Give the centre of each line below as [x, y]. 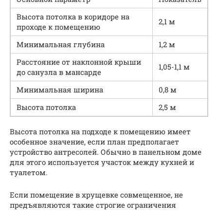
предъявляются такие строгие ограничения [93, 205]
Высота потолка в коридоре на [73, 16]
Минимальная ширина [60, 89]
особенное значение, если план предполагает [94, 141]
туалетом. [29, 172]
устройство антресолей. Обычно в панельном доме [106, 152]
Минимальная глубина [61, 44]
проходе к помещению [58, 27]
